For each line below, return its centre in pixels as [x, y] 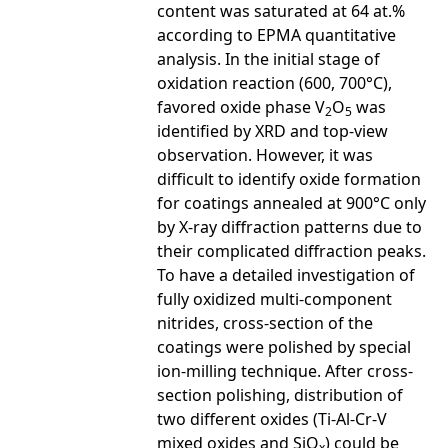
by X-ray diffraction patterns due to [289, 226]
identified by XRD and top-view [272, 130]
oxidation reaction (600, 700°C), [274, 82]
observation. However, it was [265, 154]
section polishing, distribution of [280, 394]
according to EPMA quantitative [276, 34]
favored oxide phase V [241, 106]
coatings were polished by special [284, 346]
